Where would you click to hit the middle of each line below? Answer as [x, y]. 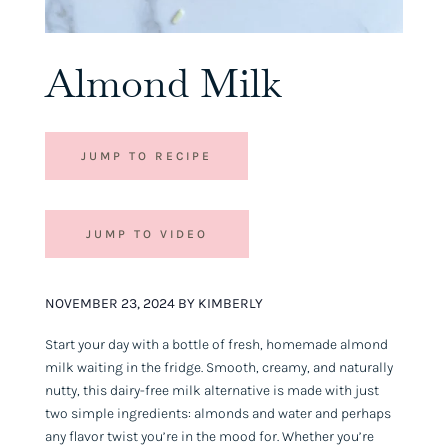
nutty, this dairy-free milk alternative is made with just [211, 390]
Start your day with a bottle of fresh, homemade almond [216, 344]
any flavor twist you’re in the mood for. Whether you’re [209, 436]
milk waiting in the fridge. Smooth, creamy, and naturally [218, 367]
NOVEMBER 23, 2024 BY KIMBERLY [153, 303]
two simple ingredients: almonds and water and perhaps [217, 413]
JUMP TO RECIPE [146, 155]
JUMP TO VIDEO [146, 233]
